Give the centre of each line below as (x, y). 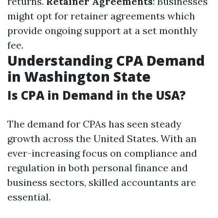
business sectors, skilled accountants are (102, 182)
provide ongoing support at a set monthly (102, 30)
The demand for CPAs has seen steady (94, 124)
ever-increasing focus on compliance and (102, 153)
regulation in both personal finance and (98, 168)
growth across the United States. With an (102, 138)
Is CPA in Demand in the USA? (97, 95)
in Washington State (79, 76)
